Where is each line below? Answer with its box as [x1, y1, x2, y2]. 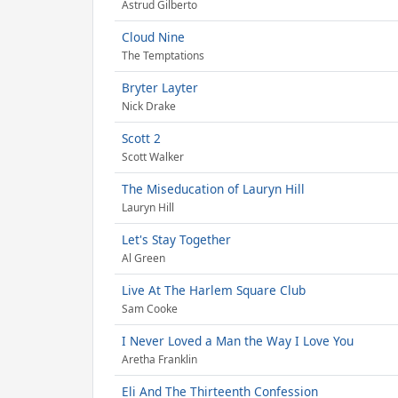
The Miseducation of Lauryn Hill [122, 180, 305, 197]
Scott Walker [122, 149, 184, 165]
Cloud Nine [122, 28, 185, 45]
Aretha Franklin [122, 352, 197, 368]
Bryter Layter [122, 79, 198, 96]
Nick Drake [122, 99, 176, 115]
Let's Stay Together [122, 231, 231, 248]
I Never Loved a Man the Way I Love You [122, 332, 354, 349]
